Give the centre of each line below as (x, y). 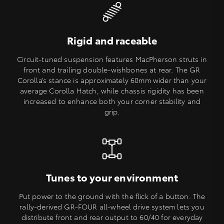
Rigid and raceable (112, 40)
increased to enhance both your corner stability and (112, 101)
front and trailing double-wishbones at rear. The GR (112, 70)
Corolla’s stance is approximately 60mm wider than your (112, 80)
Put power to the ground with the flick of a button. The (112, 196)
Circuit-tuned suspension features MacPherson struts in (112, 59)
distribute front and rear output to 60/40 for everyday (112, 217)
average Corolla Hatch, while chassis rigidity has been (112, 91)
